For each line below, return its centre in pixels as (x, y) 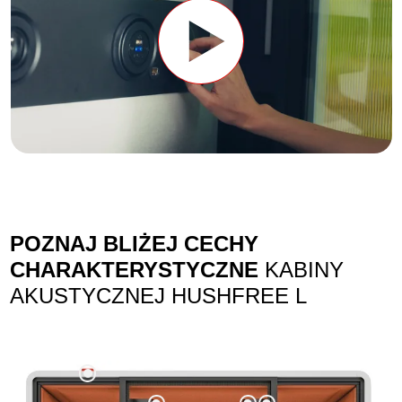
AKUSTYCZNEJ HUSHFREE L (159, 296)
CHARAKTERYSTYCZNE (135, 270)
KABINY (301, 270)
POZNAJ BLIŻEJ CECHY (135, 244)
